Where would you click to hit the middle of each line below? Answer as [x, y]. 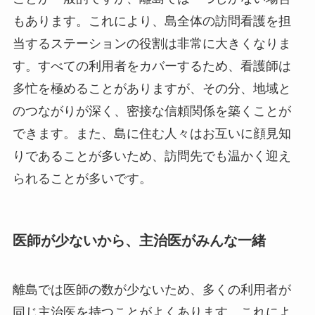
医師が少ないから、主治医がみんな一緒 [139, 241]
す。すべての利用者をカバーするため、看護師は [152, 66]
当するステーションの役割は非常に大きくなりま [152, 44]
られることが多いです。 [82, 179]
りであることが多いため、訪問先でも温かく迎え [152, 156]
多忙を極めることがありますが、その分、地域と [152, 89]
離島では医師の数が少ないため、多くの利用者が [152, 289]
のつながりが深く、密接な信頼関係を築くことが [152, 111]
